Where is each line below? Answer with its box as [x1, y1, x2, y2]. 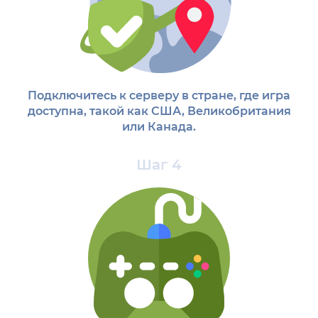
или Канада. [122, 119, 196, 133]
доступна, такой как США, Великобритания [27, 104, 291, 118]
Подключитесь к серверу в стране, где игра [28, 88, 290, 102]
